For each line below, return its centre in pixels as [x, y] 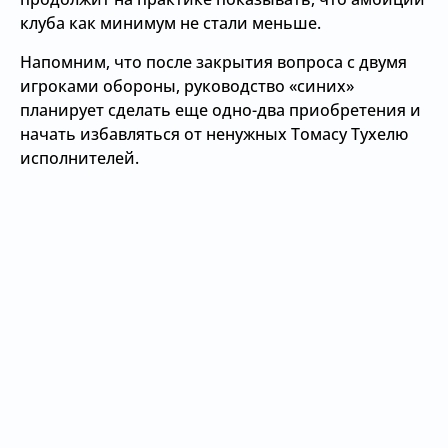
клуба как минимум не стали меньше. [170, 23]
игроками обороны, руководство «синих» [187, 86]
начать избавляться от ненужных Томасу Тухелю [214, 134]
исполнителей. [79, 158]
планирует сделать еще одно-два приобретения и [220, 110]
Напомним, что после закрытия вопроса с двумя [213, 62]
